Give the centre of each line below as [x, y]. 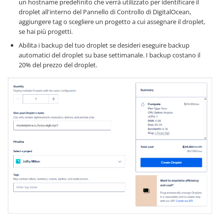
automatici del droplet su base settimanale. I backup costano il [110, 55]
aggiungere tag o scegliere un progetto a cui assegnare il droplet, [112, 22]
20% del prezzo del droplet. [58, 65]
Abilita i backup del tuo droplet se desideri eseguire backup [104, 45]
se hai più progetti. [46, 32]
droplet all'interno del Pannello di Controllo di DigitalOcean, [105, 12]
